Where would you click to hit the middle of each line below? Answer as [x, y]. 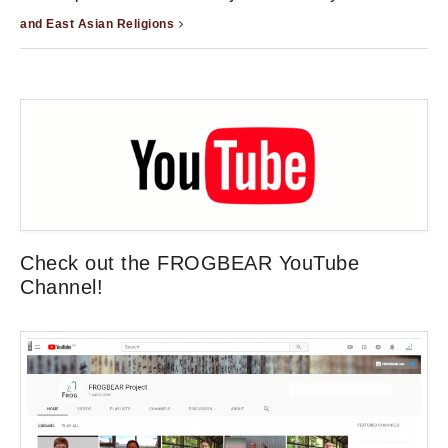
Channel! [61, 286]
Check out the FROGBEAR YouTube [189, 262]
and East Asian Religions [97, 24]
